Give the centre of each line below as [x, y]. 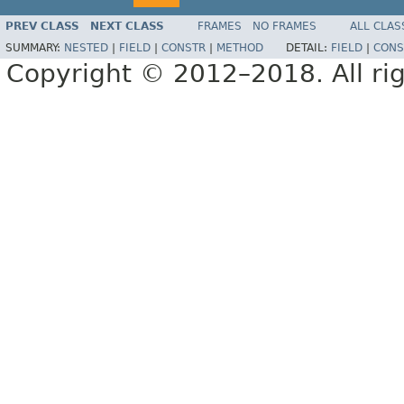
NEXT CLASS [127, 27]
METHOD [240, 48]
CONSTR [184, 48]
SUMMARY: [35, 48]
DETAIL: [308, 48]
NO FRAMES [285, 27]
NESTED [86, 48]
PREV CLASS [42, 27]
